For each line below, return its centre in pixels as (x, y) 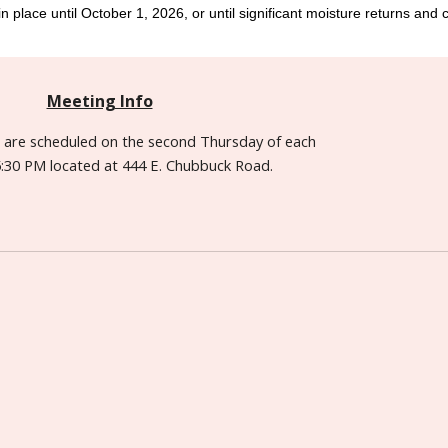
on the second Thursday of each (206, 141)
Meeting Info (99, 101)
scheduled (63, 141)
